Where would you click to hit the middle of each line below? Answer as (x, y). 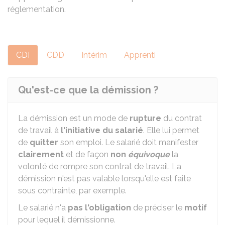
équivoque (149, 154)
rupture (145, 118)
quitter (44, 142)
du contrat (182, 118)
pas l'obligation (99, 208)
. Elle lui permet (171, 130)
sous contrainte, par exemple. (72, 191)
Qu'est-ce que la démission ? (88, 90)
